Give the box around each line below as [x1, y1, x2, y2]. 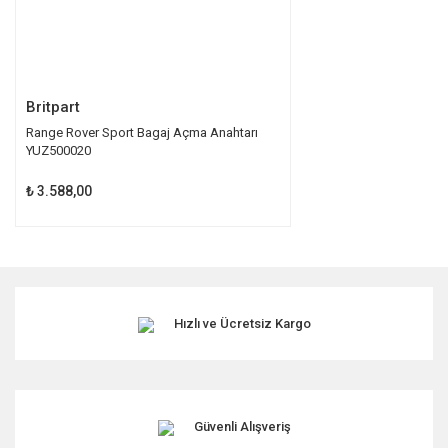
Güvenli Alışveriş [193, 419, 291, 435]
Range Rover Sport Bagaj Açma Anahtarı [26, 125, 258, 141]
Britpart [26, 98, 80, 117]
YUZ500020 [26, 143, 91, 159]
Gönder [204, 65, 244, 80]
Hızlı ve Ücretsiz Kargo [173, 316, 311, 332]
